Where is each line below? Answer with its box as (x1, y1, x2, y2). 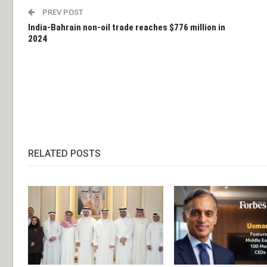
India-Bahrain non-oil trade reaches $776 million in (28, 21, 225, 33)
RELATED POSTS (28, 147, 101, 159)
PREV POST (41, 7, 83, 17)
